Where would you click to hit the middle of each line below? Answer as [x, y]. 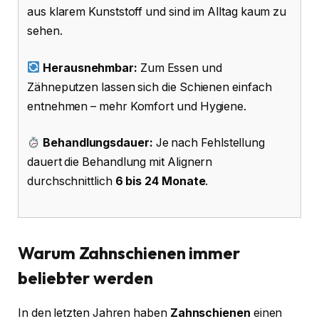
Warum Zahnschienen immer [129, 253]
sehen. [45, 31]
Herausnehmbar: [90, 68]
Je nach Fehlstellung [209, 143]
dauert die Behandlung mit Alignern [120, 162]
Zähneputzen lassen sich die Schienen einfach [150, 87]
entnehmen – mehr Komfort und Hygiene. [137, 106]
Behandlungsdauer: [98, 143]
